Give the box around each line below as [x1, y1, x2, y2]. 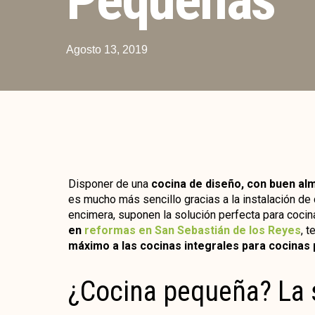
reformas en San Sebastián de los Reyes [84, 223, 301, 237]
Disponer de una [67, 176, 151, 191]
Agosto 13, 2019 [66, 43, 148, 56]
